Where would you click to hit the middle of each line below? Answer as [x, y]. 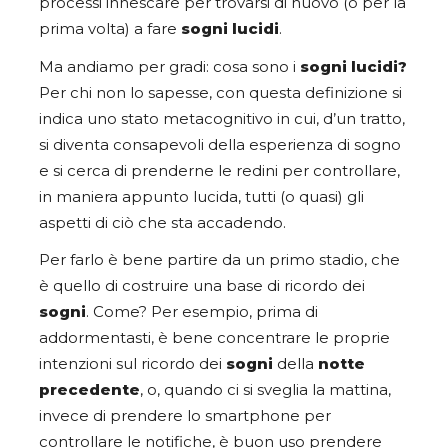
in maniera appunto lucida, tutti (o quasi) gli [201, 196]
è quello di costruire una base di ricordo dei [202, 285]
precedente [89, 389]
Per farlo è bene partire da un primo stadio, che [219, 259]
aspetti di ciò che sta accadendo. [164, 222]
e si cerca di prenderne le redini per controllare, [219, 170]
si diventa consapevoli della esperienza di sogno [220, 144]
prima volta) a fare [110, 29]
